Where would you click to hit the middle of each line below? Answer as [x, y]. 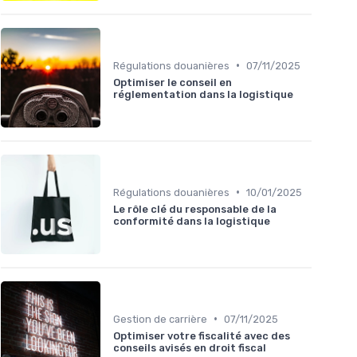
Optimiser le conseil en [173, 82]
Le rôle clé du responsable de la [195, 209]
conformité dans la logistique [192, 221]
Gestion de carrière [160, 319]
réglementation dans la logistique [203, 94]
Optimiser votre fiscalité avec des [202, 335]
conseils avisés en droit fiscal [190, 347]
